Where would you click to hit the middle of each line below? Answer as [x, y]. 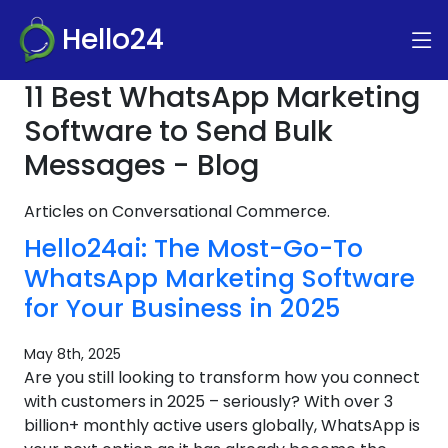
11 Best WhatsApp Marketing [222, 97]
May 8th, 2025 [72, 354]
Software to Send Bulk [178, 131]
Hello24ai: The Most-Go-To [193, 248]
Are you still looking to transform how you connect [222, 377]
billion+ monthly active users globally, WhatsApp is [222, 425]
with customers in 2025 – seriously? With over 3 [208, 401]
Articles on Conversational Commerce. [177, 211]
